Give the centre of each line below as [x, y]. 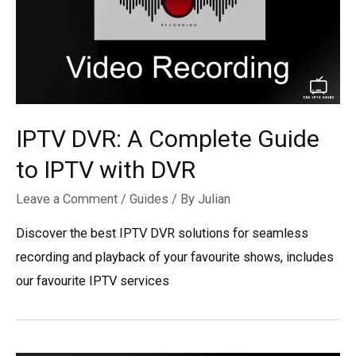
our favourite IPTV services [93, 281]
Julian [214, 199]
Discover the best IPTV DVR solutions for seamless [162, 233]
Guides [149, 199]
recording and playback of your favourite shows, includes [175, 257]
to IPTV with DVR [106, 170]
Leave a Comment [67, 199]
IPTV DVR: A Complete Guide [168, 139]
